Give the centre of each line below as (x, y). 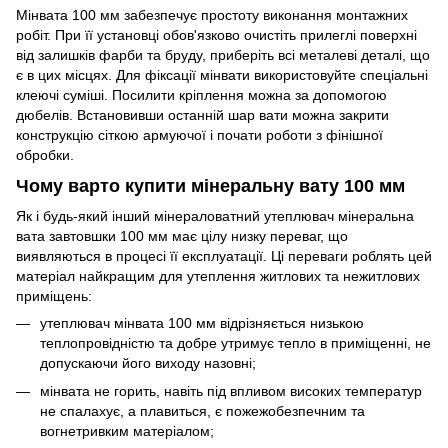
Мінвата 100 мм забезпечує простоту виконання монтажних (212, 15)
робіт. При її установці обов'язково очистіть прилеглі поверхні (216, 35)
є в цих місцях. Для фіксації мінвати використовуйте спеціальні (222, 75)
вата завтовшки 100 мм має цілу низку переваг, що (182, 235)
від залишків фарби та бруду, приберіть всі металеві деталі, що (223, 55)
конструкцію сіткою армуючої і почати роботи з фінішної (199, 135)
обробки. (45, 155)
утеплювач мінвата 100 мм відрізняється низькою (202, 322)
